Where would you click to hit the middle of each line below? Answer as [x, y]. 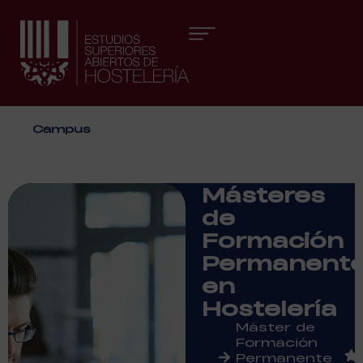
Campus [62, 128]
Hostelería [270, 307]
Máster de [276, 327]
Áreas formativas [174, 120]
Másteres [264, 194]
